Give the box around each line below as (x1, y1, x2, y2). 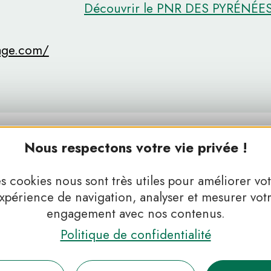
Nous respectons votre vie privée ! (24, 138, 247, 158)
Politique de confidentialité (60, 226, 211, 244)
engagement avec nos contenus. (46, 204, 225, 223)
